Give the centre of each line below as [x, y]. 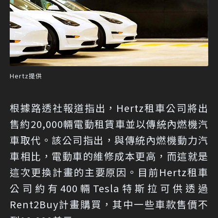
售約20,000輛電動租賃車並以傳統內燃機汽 [109, 124]
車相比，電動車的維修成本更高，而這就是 [109, 156]
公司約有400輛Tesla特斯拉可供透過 [109, 188]
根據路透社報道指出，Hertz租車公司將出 [109, 108]
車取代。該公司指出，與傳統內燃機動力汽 [109, 140]
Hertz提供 [26, 76]
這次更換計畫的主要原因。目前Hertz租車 [109, 172]
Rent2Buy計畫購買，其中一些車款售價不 [109, 204]
